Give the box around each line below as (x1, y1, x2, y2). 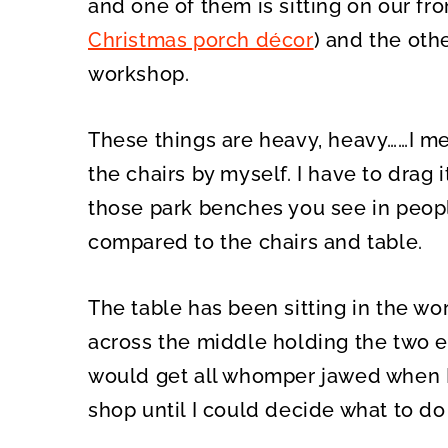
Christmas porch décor (88, 28, 314, 52)
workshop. (88, 62, 190, 86)
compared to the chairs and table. (88, 230, 423, 254)
